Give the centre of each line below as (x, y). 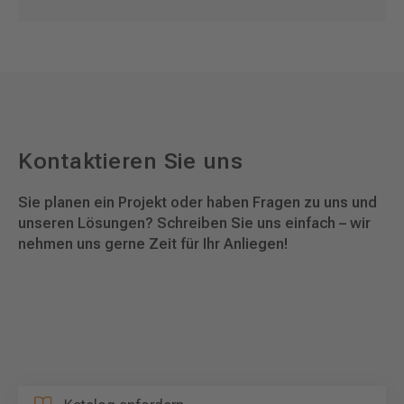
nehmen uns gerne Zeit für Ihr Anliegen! (153, 243)
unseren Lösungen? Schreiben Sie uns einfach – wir (194, 223)
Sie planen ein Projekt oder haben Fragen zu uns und (197, 202)
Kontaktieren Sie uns (131, 161)
